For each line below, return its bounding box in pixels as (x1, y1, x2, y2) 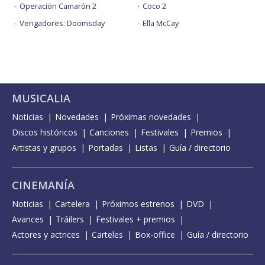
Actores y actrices (12, 229, 80, 241)
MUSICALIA (12, 91, 70, 106)
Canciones (89, 127, 129, 138)
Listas (135, 142, 157, 154)
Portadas (88, 142, 123, 154)
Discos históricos (12, 127, 77, 138)
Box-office (135, 229, 175, 241)
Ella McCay (142, 18, 179, 29)
